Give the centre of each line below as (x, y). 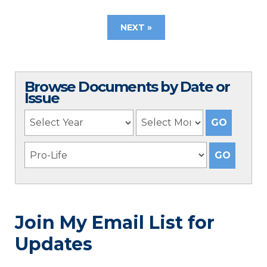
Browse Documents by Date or (127, 86)
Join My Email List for (115, 223)
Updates (54, 244)
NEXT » (136, 27)
